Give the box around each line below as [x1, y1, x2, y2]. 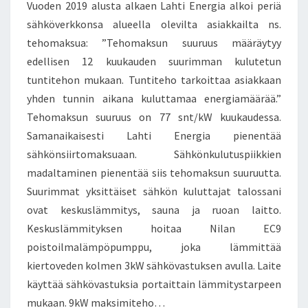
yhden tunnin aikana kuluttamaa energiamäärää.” [27, 91, 281, 106]
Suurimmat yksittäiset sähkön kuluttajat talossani [27, 184, 281, 199]
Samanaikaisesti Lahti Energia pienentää [27, 129, 281, 143]
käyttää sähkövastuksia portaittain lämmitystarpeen [27, 277, 281, 291]
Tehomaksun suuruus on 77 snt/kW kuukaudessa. [27, 110, 281, 124]
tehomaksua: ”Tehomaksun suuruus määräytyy [27, 36, 281, 50]
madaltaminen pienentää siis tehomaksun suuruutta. [27, 166, 281, 180]
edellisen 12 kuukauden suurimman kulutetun [27, 54, 281, 69]
